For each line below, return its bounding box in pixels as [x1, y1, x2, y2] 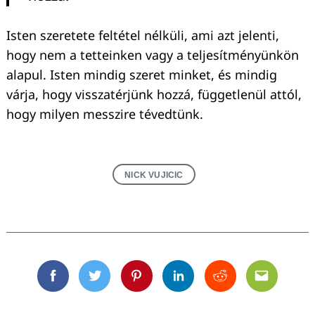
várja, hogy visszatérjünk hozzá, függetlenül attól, [6, 85, 302, 103]
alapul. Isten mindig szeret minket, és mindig [6, 65, 277, 83]
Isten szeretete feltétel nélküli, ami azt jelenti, [6, 26, 279, 44]
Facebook [52, 276, 110, 293]
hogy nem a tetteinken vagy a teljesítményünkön [6, 46, 299, 63]
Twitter [94, 276, 136, 293]
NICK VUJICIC [124, 169, 184, 179]
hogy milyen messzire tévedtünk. [6, 105, 203, 122]
